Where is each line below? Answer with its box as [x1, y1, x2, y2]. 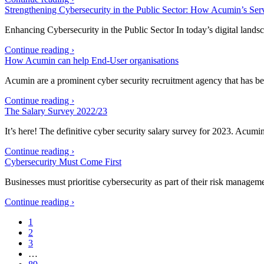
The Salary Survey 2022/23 [5, 106, 107, 116]
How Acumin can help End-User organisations [5, 55, 179, 65]
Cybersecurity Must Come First [5, 157, 121, 167]
